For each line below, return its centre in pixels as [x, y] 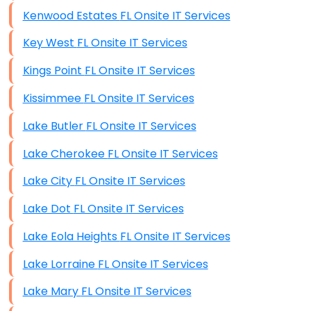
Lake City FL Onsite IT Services [130, 181]
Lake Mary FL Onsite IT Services [136, 292]
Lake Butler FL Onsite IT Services [141, 126]
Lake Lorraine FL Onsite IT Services [153, 264]
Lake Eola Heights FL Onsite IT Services [175, 236]
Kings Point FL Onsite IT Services [140, 71]
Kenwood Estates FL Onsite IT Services [175, 15]
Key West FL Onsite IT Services [132, 43]
